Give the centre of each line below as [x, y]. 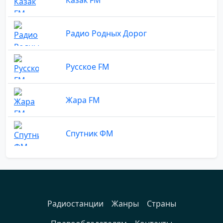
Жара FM [83, 100]
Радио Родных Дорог [106, 33]
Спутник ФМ [90, 133]
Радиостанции [75, 203]
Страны [161, 203]
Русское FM [88, 66]
